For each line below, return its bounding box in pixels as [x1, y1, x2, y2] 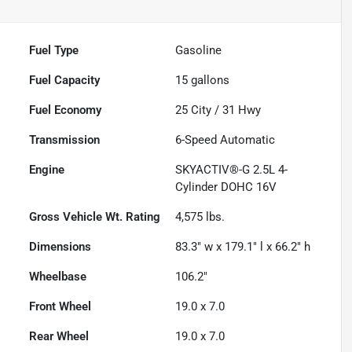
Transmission [29, 133, 101, 148]
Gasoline [175, 43, 222, 58]
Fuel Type [29, 43, 79, 58]
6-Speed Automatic [175, 133, 276, 148]
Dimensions [29, 240, 92, 255]
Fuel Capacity [29, 73, 101, 88]
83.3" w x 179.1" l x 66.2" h [175, 240, 311, 255]
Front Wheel [29, 299, 92, 314]
